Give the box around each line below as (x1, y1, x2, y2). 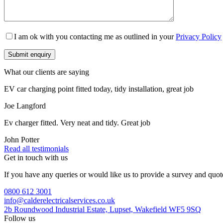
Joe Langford (4, 102, 46, 111)
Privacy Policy (176, 32, 222, 41)
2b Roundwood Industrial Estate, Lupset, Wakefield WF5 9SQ (4, 205, 201, 214)
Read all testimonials (4, 144, 69, 153)
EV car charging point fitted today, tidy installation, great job (4, 85, 194, 94)
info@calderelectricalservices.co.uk (4, 196, 115, 205)
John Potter (4, 135, 39, 144)
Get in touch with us (4, 153, 68, 162)
